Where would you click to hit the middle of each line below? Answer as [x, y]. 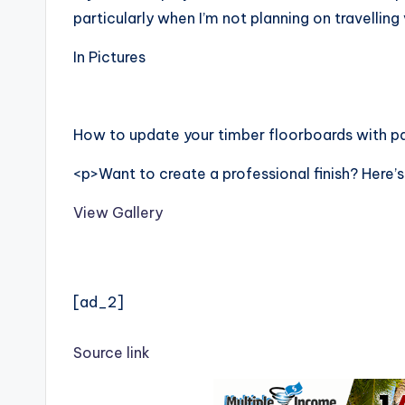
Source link [112, 353]
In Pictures [109, 57]
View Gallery [118, 212]
